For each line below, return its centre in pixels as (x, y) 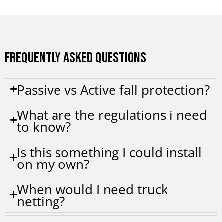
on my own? (53, 164)
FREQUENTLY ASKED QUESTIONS (76, 58)
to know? (44, 127)
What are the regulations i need (112, 115)
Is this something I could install (109, 152)
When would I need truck (92, 189)
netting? (41, 201)
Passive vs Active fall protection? (113, 89)
